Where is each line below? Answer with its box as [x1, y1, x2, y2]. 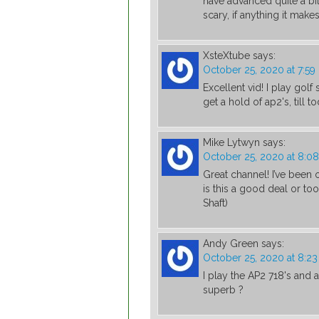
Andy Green [203, 238, 258, 250]
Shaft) [203, 197, 228, 209]
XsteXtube [203, 50, 250, 62]
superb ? [203, 284, 244, 296]
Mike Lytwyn [203, 137, 260, 149]
